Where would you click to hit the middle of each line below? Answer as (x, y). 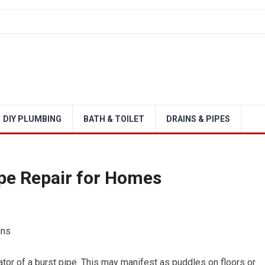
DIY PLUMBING (32, 119)
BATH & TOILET (114, 119)
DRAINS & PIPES (198, 119)
